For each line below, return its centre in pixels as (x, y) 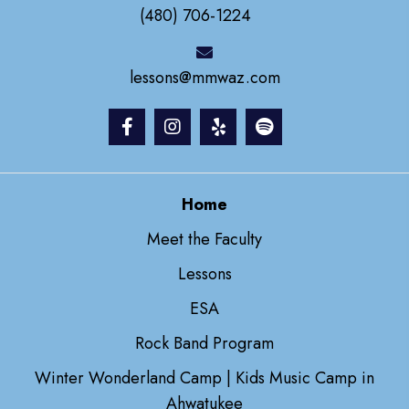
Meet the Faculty (204, 239)
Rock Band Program (204, 343)
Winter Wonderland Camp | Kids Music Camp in (204, 378)
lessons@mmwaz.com (204, 77)
